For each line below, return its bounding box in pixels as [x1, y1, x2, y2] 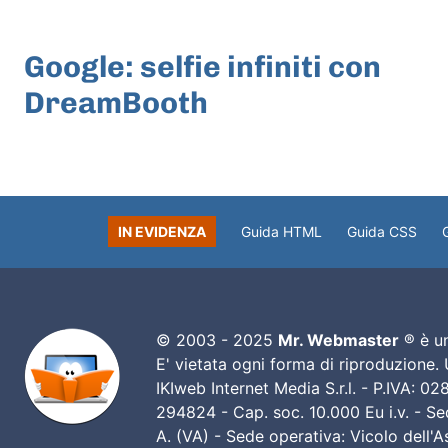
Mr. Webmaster [277, 329, 399, 350]
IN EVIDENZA [118, 222, 206, 240]
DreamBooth [24, 84, 208, 121]
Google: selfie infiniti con [24, 48, 381, 85]
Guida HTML [241, 222, 322, 240]
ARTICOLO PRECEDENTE [24, 24, 197, 44]
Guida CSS [347, 222, 417, 240]
